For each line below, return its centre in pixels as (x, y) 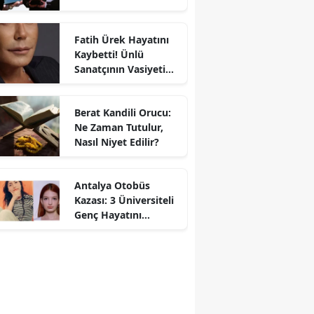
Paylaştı (93, 25)
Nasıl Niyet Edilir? (116, 142)
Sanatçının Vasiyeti (120, 69)
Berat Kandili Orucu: (122, 112)
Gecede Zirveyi (109, 11)
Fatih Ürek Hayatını (121, 39)
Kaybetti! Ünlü (109, 54)
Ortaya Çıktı (103, 83)
